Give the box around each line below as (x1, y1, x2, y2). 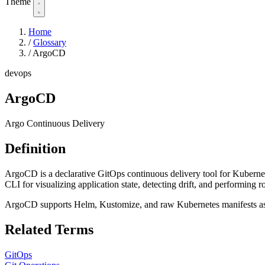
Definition (5, 140, 66, 156)
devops (5, 68, 31, 79)
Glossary (33, 37, 66, 48)
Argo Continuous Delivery (5, 118, 105, 128)
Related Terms (5, 221, 93, 237)
